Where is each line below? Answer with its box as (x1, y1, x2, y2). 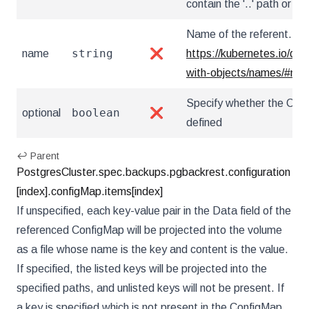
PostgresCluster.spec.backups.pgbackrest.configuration (17, 166, 290, 178)
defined (186, 117, 222, 128)
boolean (72, 106, 120, 119)
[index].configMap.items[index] (17, 186, 163, 197)
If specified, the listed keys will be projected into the (17, 263, 267, 275)
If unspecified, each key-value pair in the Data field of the (17, 205, 291, 217)
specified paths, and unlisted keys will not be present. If (17, 282, 284, 294)
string (72, 47, 113, 60)
